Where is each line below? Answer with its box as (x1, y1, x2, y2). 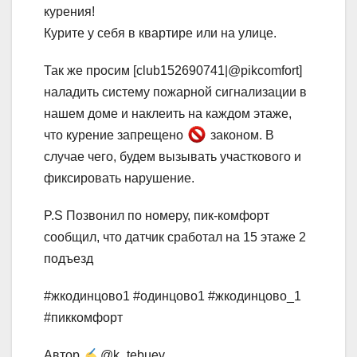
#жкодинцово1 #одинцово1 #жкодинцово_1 (44, 289, 301, 304)
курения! (44, 5, 95, 19)
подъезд (44, 252, 93, 266)
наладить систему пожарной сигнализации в (44, 85, 307, 100)
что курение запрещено (44, 128, 186, 143)
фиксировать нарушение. (44, 171, 194, 186)
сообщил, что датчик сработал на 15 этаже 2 (44, 230, 306, 245)
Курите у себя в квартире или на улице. (44, 26, 277, 41)
